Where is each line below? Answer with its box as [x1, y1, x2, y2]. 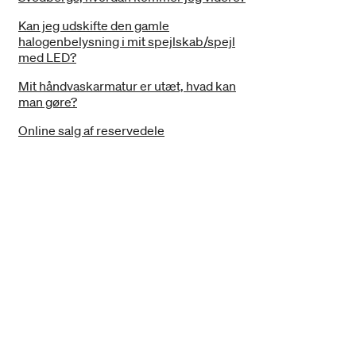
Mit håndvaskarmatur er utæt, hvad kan [18, 78, 236, 94]
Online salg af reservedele [18, 122, 164, 138]
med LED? [18, 49, 76, 65]
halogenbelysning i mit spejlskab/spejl [18, 33, 235, 49]
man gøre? [18, 94, 77, 110]
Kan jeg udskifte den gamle [18, 17, 169, 33]
